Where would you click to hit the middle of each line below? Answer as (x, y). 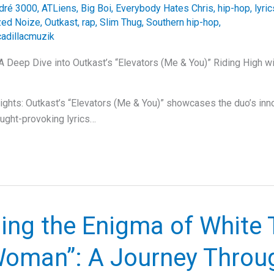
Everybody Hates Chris (165, 8)
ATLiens (59, 8)
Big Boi (96, 8)
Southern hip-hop (183, 22)
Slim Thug (121, 22)
